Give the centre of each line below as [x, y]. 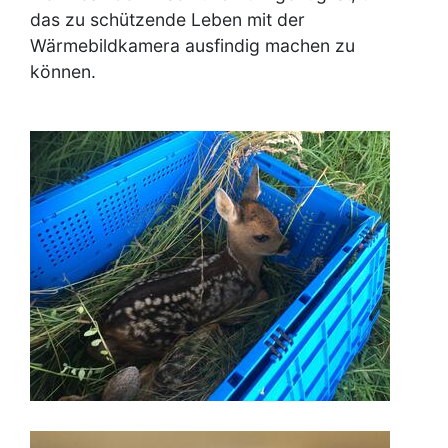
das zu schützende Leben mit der [167, 19]
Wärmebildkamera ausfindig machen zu [192, 45]
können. [63, 71]
